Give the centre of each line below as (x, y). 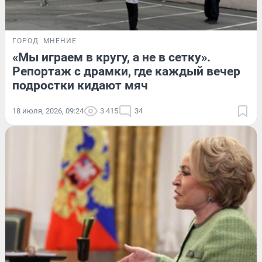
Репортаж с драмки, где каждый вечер (126, 72)
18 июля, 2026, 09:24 (48, 111)
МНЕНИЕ (60, 41)
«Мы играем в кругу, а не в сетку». (111, 58)
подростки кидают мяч (80, 86)
